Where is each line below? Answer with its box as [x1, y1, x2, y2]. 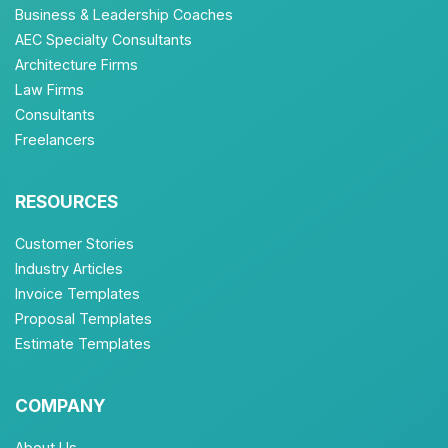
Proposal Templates [15, 310, 152, 327]
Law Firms [15, 81, 84, 98]
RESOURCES [15, 191, 118, 212]
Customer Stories [15, 235, 134, 252]
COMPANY [15, 395, 106, 416]
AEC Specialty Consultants [15, 31, 192, 48]
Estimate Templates [15, 335, 151, 352]
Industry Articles [15, 260, 123, 277]
